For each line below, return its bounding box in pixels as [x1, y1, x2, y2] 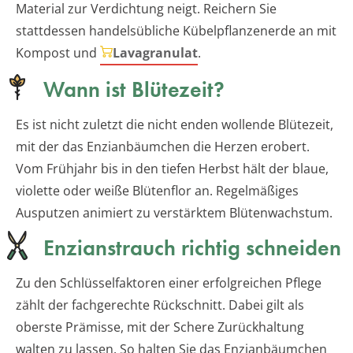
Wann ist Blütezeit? [43, 76, 225, 104]
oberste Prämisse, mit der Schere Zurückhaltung [16, 318, 304, 336]
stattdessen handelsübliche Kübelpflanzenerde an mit [16, 22, 336, 40]
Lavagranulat [113, 44, 198, 62]
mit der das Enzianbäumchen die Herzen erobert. [16, 138, 310, 156]
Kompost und [16, 44, 100, 62]
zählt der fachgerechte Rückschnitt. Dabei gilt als [16, 296, 304, 314]
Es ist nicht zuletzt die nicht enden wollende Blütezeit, [16, 116, 333, 134]
